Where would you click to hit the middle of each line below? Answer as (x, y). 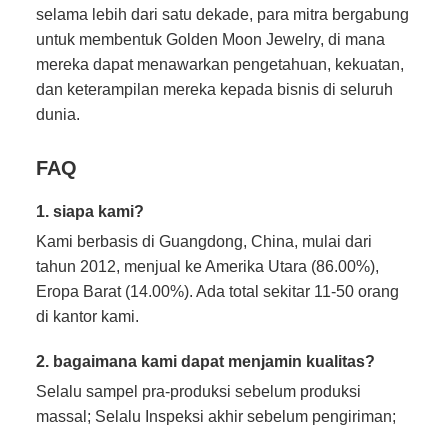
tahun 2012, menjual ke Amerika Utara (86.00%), (207, 265)
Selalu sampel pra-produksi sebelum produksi (198, 390)
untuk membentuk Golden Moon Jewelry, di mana (210, 38)
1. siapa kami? (90, 210)
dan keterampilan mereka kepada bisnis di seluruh (214, 88)
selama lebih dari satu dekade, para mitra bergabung (222, 13)
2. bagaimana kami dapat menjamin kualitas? (205, 360)
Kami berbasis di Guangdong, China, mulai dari (204, 240)
